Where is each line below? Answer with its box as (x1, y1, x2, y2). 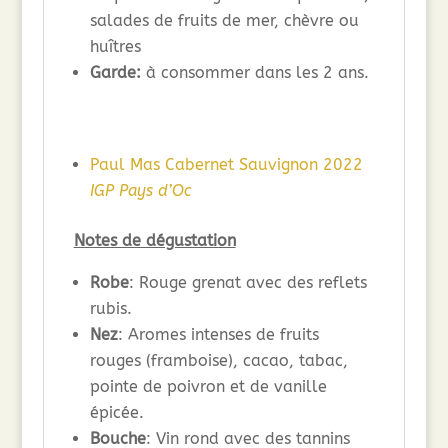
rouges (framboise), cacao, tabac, (89, 351, 348, 371)
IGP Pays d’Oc (89, 181, 191, 201)
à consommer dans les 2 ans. (145, 63, 369, 83)
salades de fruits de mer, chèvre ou (89, 11, 359, 31)
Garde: (89, 63, 146, 83)
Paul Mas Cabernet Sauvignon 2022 (89, 155, 363, 175)
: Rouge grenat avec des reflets (128, 273, 367, 293)
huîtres (89, 37, 141, 57)
